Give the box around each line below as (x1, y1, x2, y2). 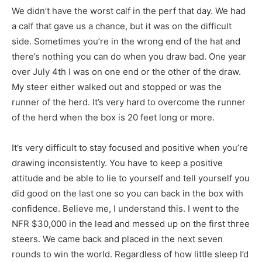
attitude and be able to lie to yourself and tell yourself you (12, 173, 250, 184)
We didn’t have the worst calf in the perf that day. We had (12, 5, 246, 17)
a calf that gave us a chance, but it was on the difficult (12, 20, 232, 32)
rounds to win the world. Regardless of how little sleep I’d (12, 249, 249, 260)
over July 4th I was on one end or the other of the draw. (12, 66, 241, 78)
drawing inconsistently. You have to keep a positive (12, 157, 223, 169)
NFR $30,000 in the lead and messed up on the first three (12, 218, 250, 230)
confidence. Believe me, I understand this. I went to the (12, 203, 239, 215)
